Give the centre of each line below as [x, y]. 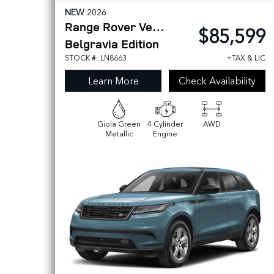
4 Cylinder [165, 124]
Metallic [119, 133]
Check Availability [217, 80]
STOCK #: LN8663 [96, 57]
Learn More [113, 80]
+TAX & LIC [246, 57]
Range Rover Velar [158, 27]
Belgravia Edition [112, 44]
